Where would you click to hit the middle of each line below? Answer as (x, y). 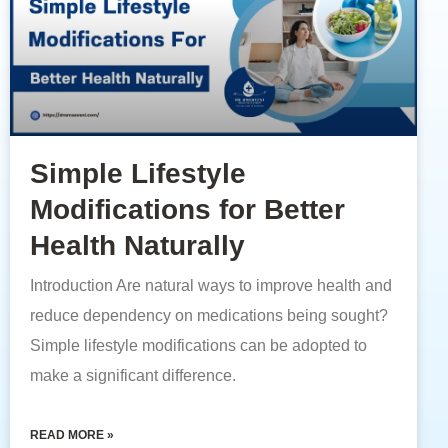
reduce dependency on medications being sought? (209, 316)
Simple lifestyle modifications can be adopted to (198, 346)
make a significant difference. (133, 376)
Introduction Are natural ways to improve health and (211, 286)
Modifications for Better (187, 210)
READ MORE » (72, 435)
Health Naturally (137, 246)
